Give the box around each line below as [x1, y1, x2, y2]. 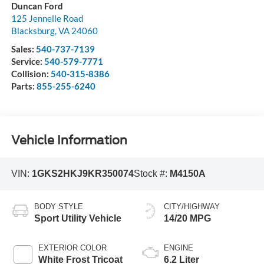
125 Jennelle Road [11, 13, 83, 24]
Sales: [11, 44, 36, 55]
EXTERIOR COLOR [38, 243, 107, 252]
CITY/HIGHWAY [164, 202, 220, 211]
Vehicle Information [11, 133, 127, 147]
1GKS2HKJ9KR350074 [31, 169, 134, 179]
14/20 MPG [164, 213, 211, 223]
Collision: [11, 68, 51, 80]
